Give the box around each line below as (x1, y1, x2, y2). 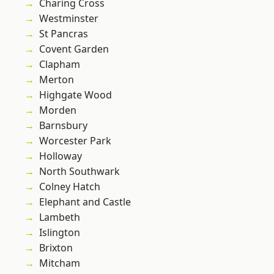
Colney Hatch (39, 180, 100, 194)
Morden (39, 103, 76, 117)
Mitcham (39, 256, 80, 270)
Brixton (39, 241, 73, 255)
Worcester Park (39, 134, 111, 148)
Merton (39, 73, 74, 87)
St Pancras (39, 27, 88, 41)
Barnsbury (39, 119, 87, 133)
